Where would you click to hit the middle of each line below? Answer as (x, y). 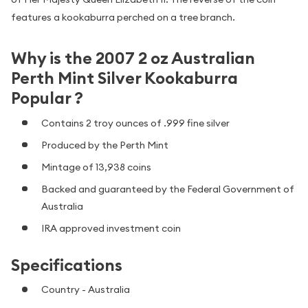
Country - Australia (86, 290)
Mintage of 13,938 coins (96, 167)
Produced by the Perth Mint (105, 145)
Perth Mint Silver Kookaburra (124, 78)
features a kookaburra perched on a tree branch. (123, 18)
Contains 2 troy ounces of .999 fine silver (135, 123)
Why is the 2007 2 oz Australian (133, 58)
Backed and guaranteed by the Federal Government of (168, 189)
